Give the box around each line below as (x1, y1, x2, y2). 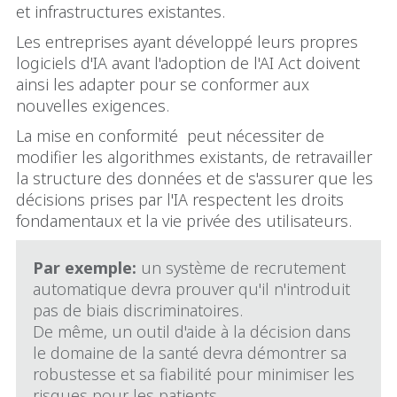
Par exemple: (33, 257, 137, 279)
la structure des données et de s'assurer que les (16, 167, 373, 190)
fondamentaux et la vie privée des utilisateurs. (16, 210, 352, 232)
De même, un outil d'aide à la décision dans (33, 321, 352, 343)
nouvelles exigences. (16, 95, 169, 117)
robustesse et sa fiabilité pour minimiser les (33, 363, 355, 385)
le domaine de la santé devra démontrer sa (33, 342, 347, 364)
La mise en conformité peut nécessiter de (16, 125, 324, 147)
